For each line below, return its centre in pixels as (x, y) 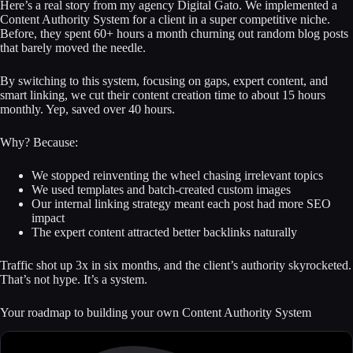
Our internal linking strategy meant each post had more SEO (181, 203)
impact (48, 217)
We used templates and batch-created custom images (161, 189)
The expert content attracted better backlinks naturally (164, 232)
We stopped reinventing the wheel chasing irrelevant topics (177, 175)
